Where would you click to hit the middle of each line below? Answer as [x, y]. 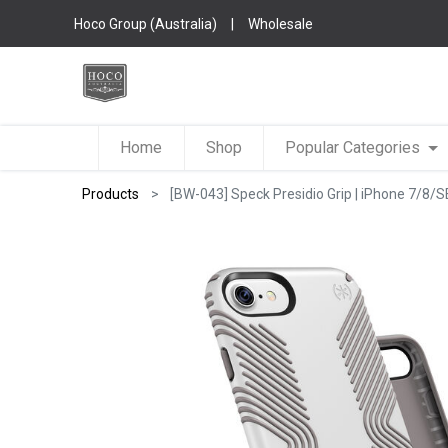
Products [111, 194]
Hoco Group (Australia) [146, 23]
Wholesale [281, 23]
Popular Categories [353, 147]
